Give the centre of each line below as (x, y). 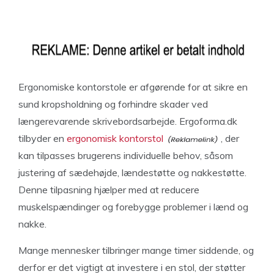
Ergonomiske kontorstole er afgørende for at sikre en (133, 87)
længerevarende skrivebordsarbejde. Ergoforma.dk (128, 121)
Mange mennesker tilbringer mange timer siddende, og (136, 250)
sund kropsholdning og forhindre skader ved (113, 104)
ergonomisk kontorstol (115, 138)
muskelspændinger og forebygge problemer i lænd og (133, 207)
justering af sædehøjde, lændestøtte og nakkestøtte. (132, 172)
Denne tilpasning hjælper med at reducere (109, 190)
